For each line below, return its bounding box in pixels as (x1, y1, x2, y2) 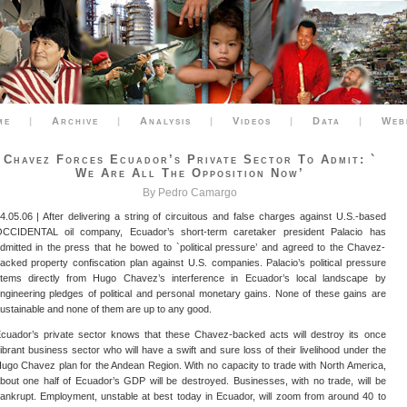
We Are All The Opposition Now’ (75, 166, 304, 180)
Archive (52, 115, 99, 126)
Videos (233, 115, 272, 126)
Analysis (140, 115, 192, 126)
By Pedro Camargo (143, 186, 237, 199)
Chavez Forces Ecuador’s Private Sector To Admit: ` (4, 153, 376, 166)
